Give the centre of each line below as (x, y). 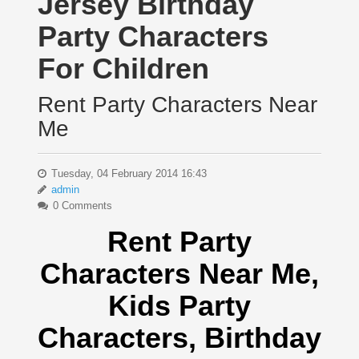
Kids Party (179, 305)
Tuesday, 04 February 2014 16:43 (127, 173)
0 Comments (81, 205)
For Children (123, 68)
